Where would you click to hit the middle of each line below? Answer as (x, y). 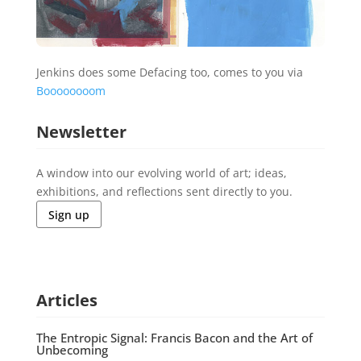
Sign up (68, 214)
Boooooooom (71, 91)
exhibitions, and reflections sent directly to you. (164, 192)
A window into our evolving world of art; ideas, (161, 173)
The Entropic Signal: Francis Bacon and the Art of (174, 337)
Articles (66, 300)
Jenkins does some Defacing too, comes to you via (169, 73)
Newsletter (81, 132)
